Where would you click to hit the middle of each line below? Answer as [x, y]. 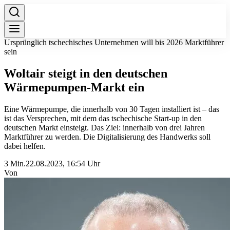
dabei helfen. [25, 146]
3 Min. [15, 163]
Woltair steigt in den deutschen [86, 73]
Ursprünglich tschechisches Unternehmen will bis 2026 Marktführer [114, 42]
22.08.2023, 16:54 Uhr [63, 163]
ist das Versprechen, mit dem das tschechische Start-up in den [103, 118]
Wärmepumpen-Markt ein [74, 87]
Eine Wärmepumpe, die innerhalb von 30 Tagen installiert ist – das [112, 109]
